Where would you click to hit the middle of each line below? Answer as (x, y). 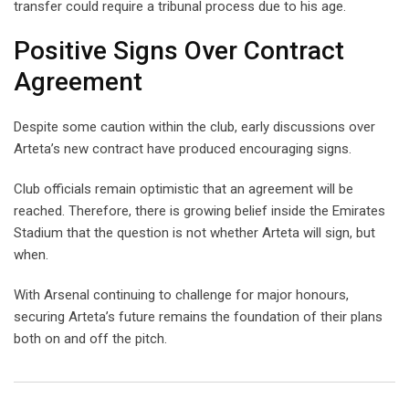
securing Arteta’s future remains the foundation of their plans (198, 316)
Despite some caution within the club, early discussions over (194, 126)
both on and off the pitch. (90, 338)
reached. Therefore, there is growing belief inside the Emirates (199, 210)
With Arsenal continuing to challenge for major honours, (181, 294)
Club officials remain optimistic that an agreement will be (184, 189)
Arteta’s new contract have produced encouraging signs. (183, 148)
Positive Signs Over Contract (179, 50)
